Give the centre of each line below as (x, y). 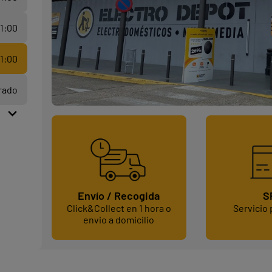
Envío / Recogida (119, 196)
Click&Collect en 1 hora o (119, 208)
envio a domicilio (119, 220)
